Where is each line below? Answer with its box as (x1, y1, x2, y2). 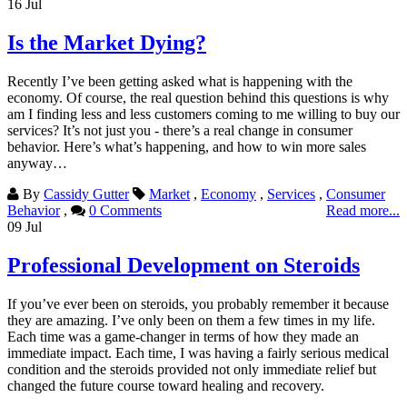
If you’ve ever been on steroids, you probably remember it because (7, 295, 389, 312)
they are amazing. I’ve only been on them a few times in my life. (7, 312, 375, 328)
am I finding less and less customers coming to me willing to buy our (7, 105, 400, 122)
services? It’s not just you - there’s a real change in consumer (7, 122, 352, 138)
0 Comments (89, 202, 162, 218)
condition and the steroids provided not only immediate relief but (7, 361, 376, 377)
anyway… (7, 154, 67, 171)
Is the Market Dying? (7, 30, 206, 55)
